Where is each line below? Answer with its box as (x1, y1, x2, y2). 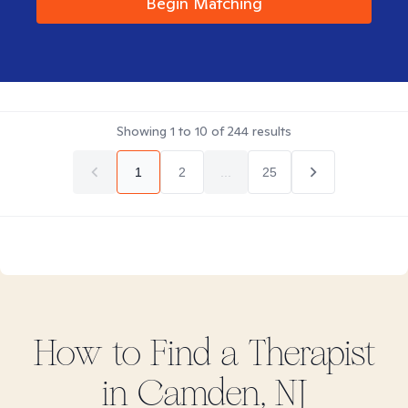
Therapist (239, 331, 375, 375)
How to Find (33, 331, 220, 375)
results (249, 123, 291, 139)
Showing (117, 123, 170, 139)
